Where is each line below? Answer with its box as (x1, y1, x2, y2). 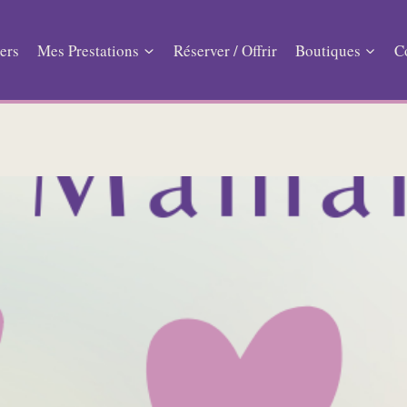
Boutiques (294, 39, 361, 61)
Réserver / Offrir (173, 39, 277, 61)
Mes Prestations (37, 39, 140, 61)
